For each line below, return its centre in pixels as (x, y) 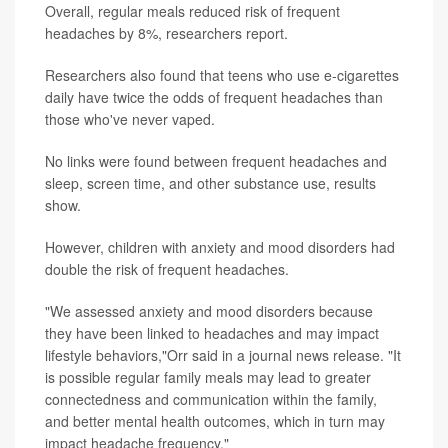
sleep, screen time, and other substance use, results (210, 183)
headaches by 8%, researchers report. (166, 33)
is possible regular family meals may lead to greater (208, 377)
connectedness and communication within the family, (211, 399)
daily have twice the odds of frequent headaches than (214, 97)
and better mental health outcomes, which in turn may (215, 421)
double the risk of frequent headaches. (167, 269)
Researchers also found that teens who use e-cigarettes (222, 75)
